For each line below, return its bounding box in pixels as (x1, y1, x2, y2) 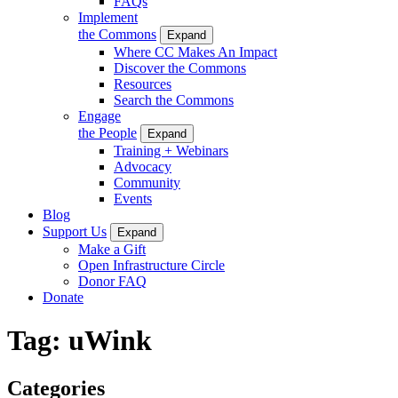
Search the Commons (114, 92, 234, 107)
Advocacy (114, 158, 171, 174)
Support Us (43, 223, 107, 239)
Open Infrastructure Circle (78, 257, 225, 273)
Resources (114, 76, 171, 92)
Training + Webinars (114, 142, 228, 158)
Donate (43, 289, 84, 305)
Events (114, 190, 152, 206)
